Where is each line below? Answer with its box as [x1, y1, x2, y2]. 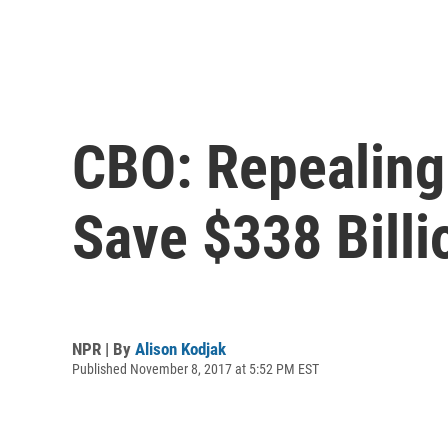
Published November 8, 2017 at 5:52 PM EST [72, 360, 319, 377]
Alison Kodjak [135, 338, 226, 359]
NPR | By [72, 338, 135, 359]
